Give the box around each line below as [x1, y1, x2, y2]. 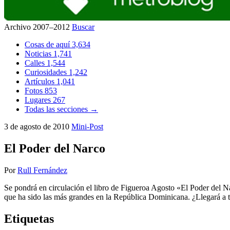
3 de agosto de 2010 [4, 122, 71, 131]
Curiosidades [25, 68, 69, 76]
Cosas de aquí [25, 40, 72, 49]
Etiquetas [4, 212, 54, 225]
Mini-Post [71, 122, 103, 131]
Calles [25, 59, 47, 67]
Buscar [72, 23, 94, 31]
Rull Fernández [17, 165, 67, 175]
